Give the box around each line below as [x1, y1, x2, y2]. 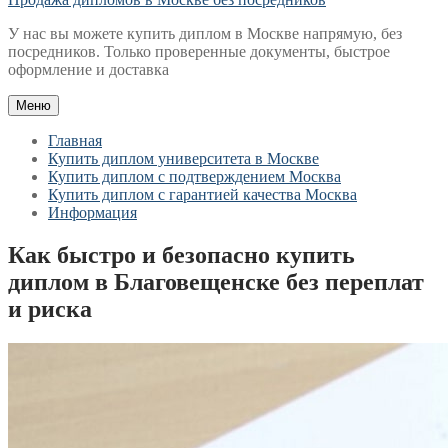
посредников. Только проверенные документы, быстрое [8, 43, 390, 60]
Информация [48, 204, 137, 221]
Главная [48, 132, 102, 149]
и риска [8, 295, 92, 322]
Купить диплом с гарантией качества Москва [48, 186, 357, 203]
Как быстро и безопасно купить [8, 241, 355, 268]
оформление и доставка [8, 61, 169, 78]
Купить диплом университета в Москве [48, 150, 319, 167]
